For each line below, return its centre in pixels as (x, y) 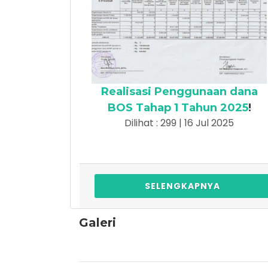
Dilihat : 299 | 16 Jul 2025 (179, 123)
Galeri (98, 223)
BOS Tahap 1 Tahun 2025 (178, 108)
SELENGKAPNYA (182, 186)
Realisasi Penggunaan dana (179, 92)
